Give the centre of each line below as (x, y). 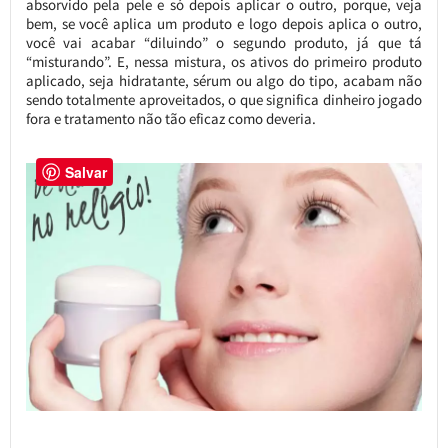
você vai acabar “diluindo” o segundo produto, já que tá (224, 42)
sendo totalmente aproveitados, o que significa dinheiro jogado (224, 99)
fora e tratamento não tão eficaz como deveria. (170, 118)
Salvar (85, 171)
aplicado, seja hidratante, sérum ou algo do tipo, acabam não (224, 80)
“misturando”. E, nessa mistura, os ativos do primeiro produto (224, 61)
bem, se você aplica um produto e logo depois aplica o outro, (224, 23)
